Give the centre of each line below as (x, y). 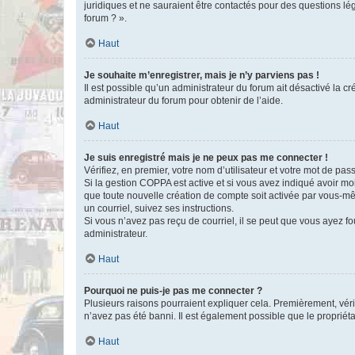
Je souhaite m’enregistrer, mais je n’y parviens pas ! (202, 75)
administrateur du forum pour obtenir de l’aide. (183, 101)
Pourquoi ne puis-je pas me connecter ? (173, 291)
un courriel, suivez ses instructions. (159, 208)
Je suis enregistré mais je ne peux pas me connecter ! (206, 158)
